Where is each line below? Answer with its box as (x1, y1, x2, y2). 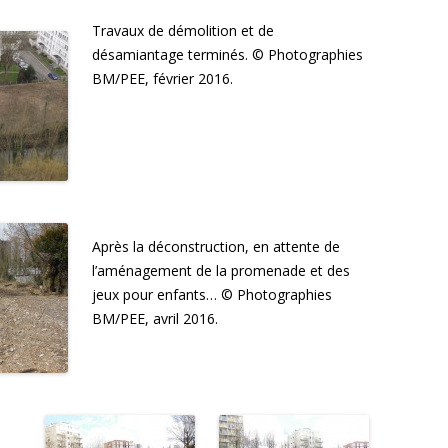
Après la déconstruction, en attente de (92, 236, 340, 256)
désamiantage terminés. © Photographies (92, 44, 363, 64)
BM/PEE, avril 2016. (92, 308, 218, 328)
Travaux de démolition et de (92, 20, 274, 40)
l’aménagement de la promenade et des (92, 260, 350, 280)
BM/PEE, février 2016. (92, 68, 233, 88)
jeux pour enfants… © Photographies (92, 284, 332, 304)
